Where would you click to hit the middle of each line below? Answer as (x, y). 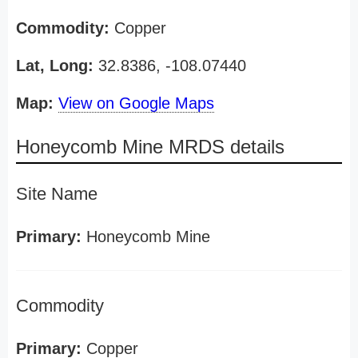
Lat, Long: (55, 66)
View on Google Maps (136, 103)
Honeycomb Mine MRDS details (150, 147)
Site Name (57, 194)
